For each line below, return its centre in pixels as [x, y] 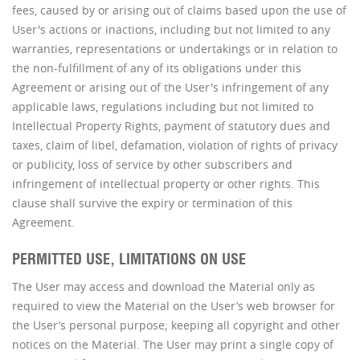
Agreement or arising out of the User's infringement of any [170, 87]
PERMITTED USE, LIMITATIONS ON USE [129, 259]
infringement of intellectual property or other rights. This [166, 183]
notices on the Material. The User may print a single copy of [173, 344]
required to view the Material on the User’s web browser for [174, 305]
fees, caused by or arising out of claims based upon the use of [179, 10]
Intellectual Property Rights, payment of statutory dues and [171, 125]
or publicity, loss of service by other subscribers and [152, 164]
